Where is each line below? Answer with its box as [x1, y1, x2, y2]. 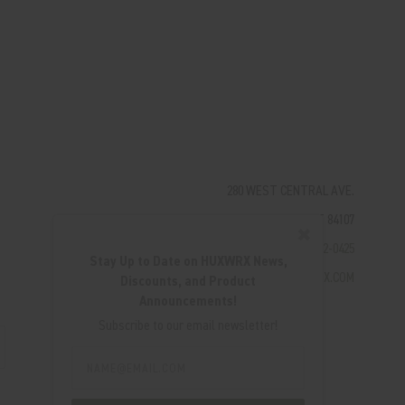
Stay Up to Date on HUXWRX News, [89, 252, 287, 270]
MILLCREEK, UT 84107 [248, 211, 354, 229]
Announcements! [139, 292, 237, 310]
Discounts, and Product [120, 272, 256, 290]
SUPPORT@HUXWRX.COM [222, 268, 354, 287]
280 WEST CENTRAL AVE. [226, 182, 354, 200]
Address [71, 359, 118, 377]
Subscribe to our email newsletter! [99, 316, 278, 334]
